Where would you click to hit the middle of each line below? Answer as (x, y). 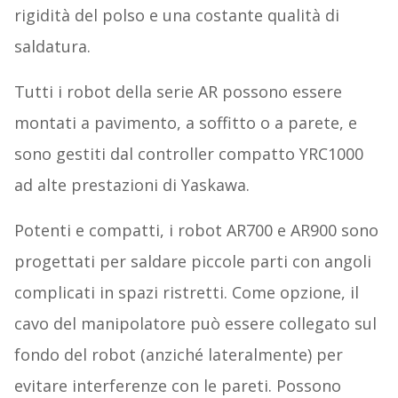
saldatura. (52, 47)
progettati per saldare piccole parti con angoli (192, 262)
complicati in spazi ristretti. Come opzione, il (186, 293)
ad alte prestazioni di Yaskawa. (131, 185)
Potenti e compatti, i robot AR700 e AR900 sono (196, 231)
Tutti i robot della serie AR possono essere (178, 92)
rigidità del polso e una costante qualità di (176, 16)
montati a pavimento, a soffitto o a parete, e (185, 123)
